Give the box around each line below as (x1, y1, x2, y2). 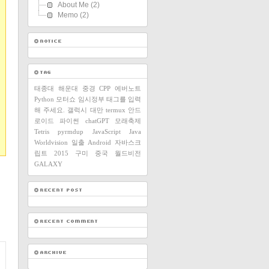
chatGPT (85, 117, 109, 124)
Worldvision (34, 139, 68, 146)
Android (88, 139, 112, 146)
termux (105, 106, 125, 113)
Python (34, 95, 54, 103)
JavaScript (92, 128, 121, 135)
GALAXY (34, 160, 62, 168)
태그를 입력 (106, 95, 141, 103)
